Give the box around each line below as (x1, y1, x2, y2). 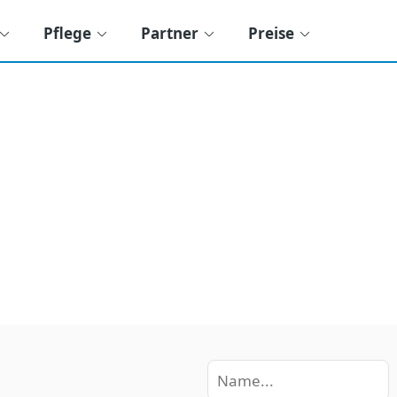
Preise (248, 22, 294, 43)
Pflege (43, 22, 91, 43)
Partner (141, 22, 198, 43)
